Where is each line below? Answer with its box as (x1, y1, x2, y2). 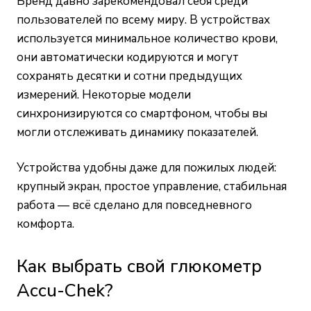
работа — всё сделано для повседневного (17, 197, 252, 214)
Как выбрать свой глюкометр (17, 254, 262, 279)
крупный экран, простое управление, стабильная (17, 178, 287, 195)
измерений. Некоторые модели (17, 87, 191, 103)
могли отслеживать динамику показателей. (17, 124, 258, 141)
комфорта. (17, 216, 74, 233)
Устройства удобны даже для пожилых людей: (17, 160, 276, 176)
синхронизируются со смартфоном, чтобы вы (17, 106, 267, 122)
